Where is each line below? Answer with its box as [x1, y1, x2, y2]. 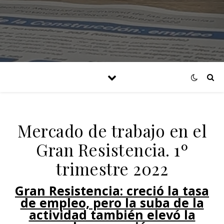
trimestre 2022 [56, 157, 168, 179]
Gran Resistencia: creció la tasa [15, 182, 24, 199]
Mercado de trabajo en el [17, 119, 206, 141]
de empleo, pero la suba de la [20, 194, 204, 211]
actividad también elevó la [28, 206, 195, 223]
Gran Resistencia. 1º [36, 138, 188, 160]
